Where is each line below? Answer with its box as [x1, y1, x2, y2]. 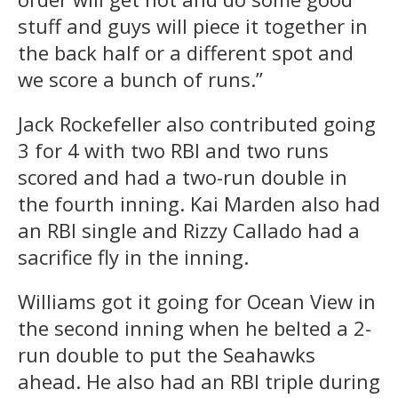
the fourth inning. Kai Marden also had [18, 190, 380, 218]
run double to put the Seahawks [18, 341, 315, 369]
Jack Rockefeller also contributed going [18, 110, 376, 138]
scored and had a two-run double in [18, 163, 347, 191]
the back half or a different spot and [18, 39, 354, 67]
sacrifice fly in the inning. [18, 243, 249, 271]
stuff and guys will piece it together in [18, 12, 368, 40]
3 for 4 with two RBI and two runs [18, 137, 329, 164]
